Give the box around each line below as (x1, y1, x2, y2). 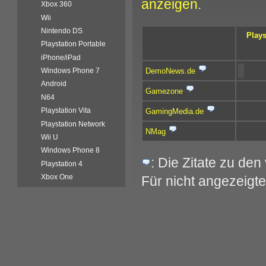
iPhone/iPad (41, 53, 81, 62)
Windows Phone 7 (41, 66, 100, 75)
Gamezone (145, 86, 183, 96)
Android (41, 80, 67, 88)
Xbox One (41, 173, 74, 182)
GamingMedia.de (145, 106, 204, 116)
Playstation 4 (41, 159, 83, 168)
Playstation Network (41, 119, 106, 128)
